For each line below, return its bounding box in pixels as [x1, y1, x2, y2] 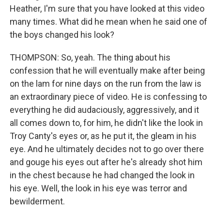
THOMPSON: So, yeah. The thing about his [10, 52, 170, 62]
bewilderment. [10, 196, 65, 206]
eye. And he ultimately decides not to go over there [10, 144, 204, 154]
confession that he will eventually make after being [10, 65, 205, 76]
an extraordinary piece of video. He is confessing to [10, 92, 207, 102]
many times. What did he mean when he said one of [10, 16, 207, 27]
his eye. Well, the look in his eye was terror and [10, 183, 187, 193]
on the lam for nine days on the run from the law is [10, 78, 201, 89]
